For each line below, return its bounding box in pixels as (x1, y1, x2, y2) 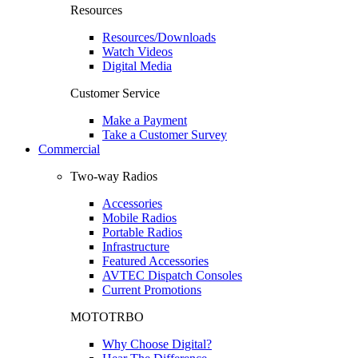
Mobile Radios (102, 211, 177, 225)
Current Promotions (102, 283, 201, 296)
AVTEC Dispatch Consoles (102, 268, 242, 282)
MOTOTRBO (70, 310, 144, 324)
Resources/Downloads (102, 30, 216, 44)
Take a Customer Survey (102, 128, 227, 141)
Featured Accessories (102, 254, 209, 268)
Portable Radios (102, 225, 182, 239)
